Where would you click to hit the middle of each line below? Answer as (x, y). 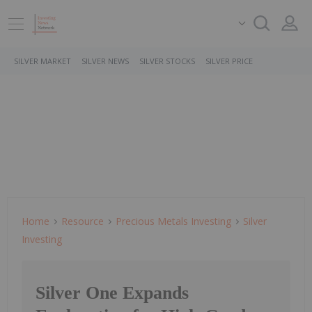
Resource (83, 221)
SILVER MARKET (42, 61)
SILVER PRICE (229, 61)
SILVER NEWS (105, 61)
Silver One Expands (112, 293)
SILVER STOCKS (167, 61)
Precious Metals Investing (173, 221)
